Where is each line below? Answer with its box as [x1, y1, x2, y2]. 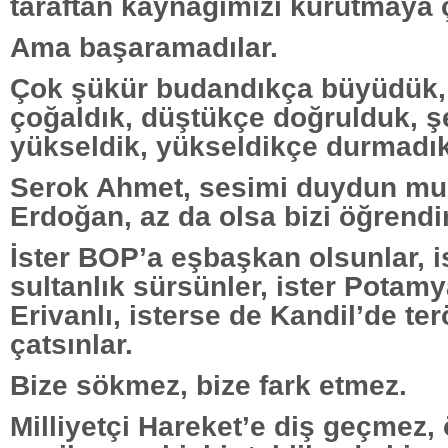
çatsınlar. [10, 327, 133, 360]
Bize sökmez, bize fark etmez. [10, 368, 407, 401]
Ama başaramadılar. [10, 30, 278, 63]
